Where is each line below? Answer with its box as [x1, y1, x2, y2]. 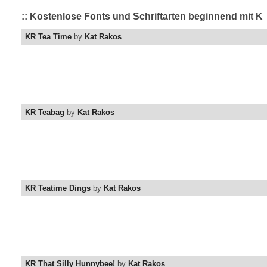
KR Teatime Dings [25, 184, 91, 193]
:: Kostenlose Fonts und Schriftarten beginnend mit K [21, 11, 263, 22]
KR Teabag [25, 108, 64, 117]
